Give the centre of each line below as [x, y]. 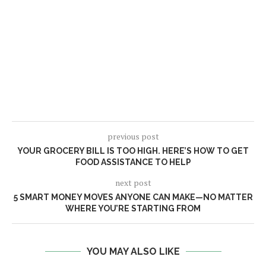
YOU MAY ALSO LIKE [133, 252]
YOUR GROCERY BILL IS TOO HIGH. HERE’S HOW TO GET [133, 151]
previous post [133, 137]
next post [133, 183]
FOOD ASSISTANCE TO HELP [133, 162]
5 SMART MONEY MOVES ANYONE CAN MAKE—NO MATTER [133, 197]
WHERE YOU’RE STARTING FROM [133, 209]
